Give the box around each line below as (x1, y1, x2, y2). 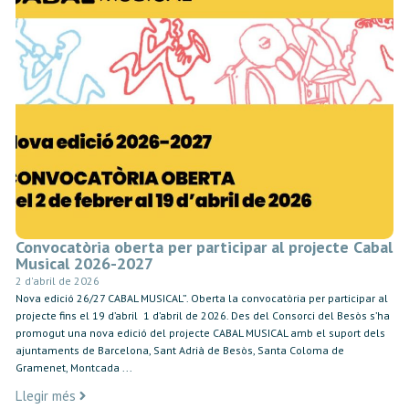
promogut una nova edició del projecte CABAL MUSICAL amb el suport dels (15, 325, 385, 340)
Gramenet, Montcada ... (15, 360, 132, 374)
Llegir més (15, 387, 76, 405)
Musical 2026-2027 (15, 252, 153, 274)
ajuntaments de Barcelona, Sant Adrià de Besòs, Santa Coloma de (15, 342, 344, 357)
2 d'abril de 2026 (15, 273, 100, 288)
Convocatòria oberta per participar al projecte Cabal (15, 236, 393, 257)
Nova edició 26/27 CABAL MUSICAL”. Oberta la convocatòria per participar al (15, 290, 388, 305)
